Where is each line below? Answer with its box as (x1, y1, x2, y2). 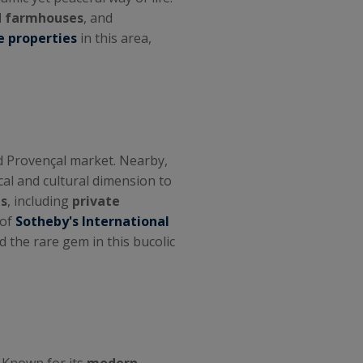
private (72, 191, 120, 210)
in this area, (77, 29, 152, 48)
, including (7, 191, 72, 210)
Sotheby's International (15, 211, 169, 230)
